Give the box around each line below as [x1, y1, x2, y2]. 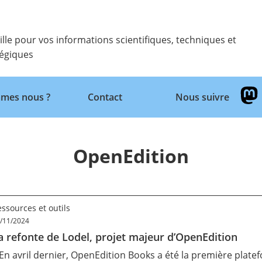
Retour [12, 132, 43, 145]
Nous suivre [175, 90, 229, 104]
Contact [87, 90, 122, 104]
